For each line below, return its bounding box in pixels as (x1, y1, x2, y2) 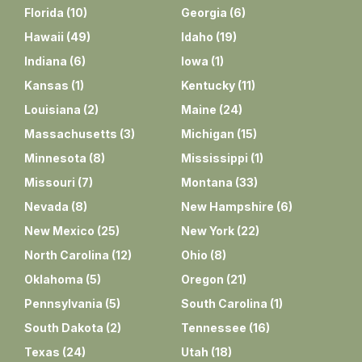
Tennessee (181, 320, 246, 335)
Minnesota (24, 150, 86, 165)
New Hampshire (181, 199, 274, 213)
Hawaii (24, 29, 64, 44)
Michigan (181, 126, 234, 141)
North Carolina (24, 247, 109, 262)
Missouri (24, 175, 75, 189)
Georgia (181, 5, 227, 19)
